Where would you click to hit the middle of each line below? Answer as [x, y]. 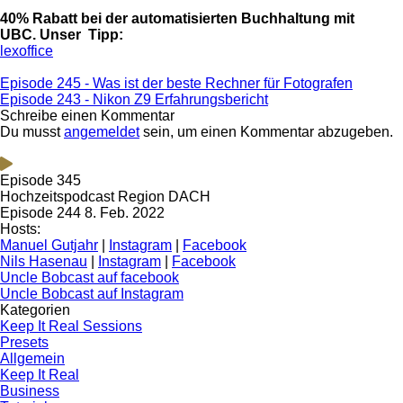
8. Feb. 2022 [125, 212]
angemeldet [102, 131]
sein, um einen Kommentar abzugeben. [266, 131]
